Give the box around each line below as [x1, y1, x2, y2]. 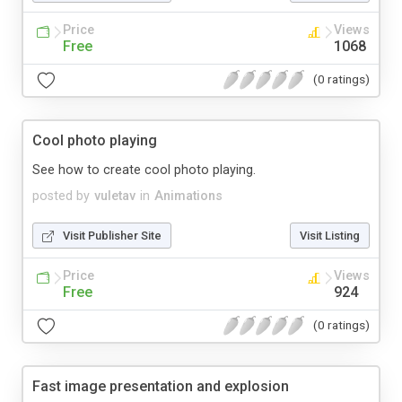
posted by [32, 188, 90, 204]
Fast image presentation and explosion [32, 377, 289, 395]
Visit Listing [300, 228, 360, 242]
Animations [154, 188, 223, 204]
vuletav [94, 188, 135, 204]
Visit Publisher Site [63, 228, 162, 242]
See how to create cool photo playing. [32, 162, 256, 178]
